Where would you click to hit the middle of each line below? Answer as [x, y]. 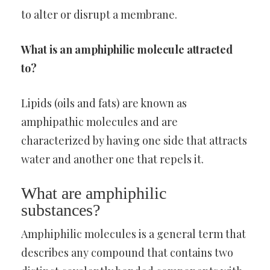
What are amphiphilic [94, 193]
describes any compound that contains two [127, 253]
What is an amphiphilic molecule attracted [127, 49]
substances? [61, 210]
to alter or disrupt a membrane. [99, 14]
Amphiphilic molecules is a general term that [133, 234]
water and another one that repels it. [112, 159]
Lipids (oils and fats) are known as [104, 103]
